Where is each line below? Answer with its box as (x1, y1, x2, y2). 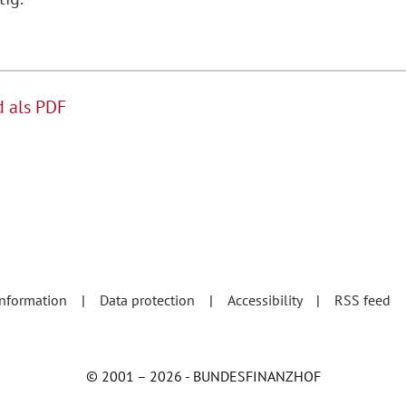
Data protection (100, 290, 198, 309)
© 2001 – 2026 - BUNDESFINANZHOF (85, 366, 321, 385)
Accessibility (227, 290, 305, 309)
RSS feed (334, 290, 394, 309)
